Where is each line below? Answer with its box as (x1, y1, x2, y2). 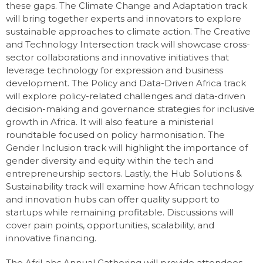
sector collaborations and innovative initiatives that (6, 52, 229, 63)
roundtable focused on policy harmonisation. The (6, 129, 225, 140)
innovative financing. (6, 232, 96, 244)
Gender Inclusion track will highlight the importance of (6, 142, 248, 153)
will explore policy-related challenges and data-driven (6, 90, 245, 102)
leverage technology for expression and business (6, 65, 223, 76)
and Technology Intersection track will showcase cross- (6, 39, 250, 50)
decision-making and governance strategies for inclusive (6, 103, 255, 114)
